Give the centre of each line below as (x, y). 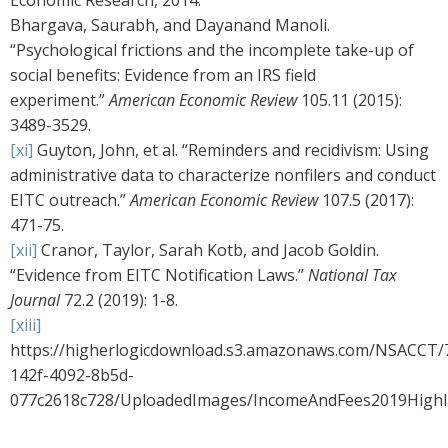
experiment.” (59, 100)
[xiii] (25, 325)
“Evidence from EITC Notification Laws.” (159, 275)
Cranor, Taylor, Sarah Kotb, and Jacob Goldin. (208, 250)
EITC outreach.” (70, 200)
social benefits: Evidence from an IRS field (163, 75)
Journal (35, 300)
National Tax (352, 275)
